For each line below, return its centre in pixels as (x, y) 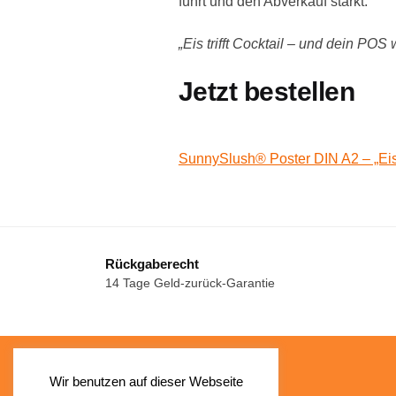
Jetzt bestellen (267, 91)
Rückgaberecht (152, 264)
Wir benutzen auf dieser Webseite (146, 381)
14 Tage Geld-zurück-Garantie (190, 283)
